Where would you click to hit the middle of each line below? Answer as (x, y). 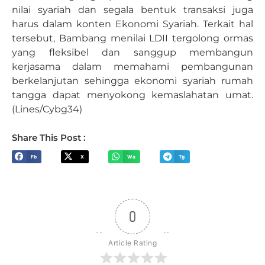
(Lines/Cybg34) (47, 109)
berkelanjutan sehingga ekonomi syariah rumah (132, 81)
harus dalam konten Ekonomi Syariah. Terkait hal (132, 24)
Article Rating (132, 243)
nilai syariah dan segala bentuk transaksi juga (132, 10)
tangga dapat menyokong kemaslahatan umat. (132, 95)
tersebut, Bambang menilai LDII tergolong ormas (132, 38)
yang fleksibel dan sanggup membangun (132, 53)
